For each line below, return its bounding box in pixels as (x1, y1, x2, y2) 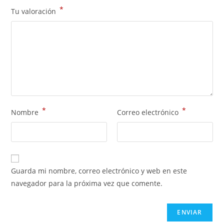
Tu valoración (11, 6, 58, 16)
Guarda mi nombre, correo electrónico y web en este (11, 165, 187, 175)
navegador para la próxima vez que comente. (11, 178, 163, 188)
